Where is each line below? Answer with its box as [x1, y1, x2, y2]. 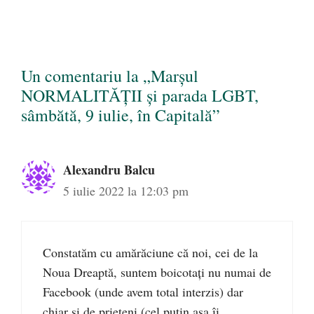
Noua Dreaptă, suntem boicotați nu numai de [43, 264, 271, 281]
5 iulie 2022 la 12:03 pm [63, 182, 189, 200]
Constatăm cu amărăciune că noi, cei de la [43, 244, 258, 261]
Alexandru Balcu [63, 161, 155, 179]
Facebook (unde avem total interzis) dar [43, 283, 243, 301]
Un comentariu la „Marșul [21, 64, 198, 88]
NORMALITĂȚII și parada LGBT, [21, 84, 259, 107]
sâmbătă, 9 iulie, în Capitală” [21, 104, 220, 127]
